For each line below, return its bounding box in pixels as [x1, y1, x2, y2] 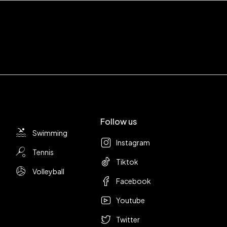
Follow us [100, 116, 137, 127]
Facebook [116, 176, 151, 185]
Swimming [32, 128, 68, 137]
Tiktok [116, 157, 138, 166]
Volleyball [32, 167, 65, 176]
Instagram [116, 138, 150, 147]
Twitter [116, 215, 140, 224]
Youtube [116, 196, 145, 205]
